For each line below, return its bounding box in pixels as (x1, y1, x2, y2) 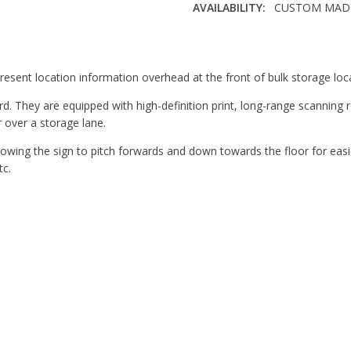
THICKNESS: (193, 39, 257, 55)
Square (255, 17, 291, 33)
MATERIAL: (193, 61, 251, 77)
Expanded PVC (259, 61, 332, 77)
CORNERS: (193, 17, 248, 33)
